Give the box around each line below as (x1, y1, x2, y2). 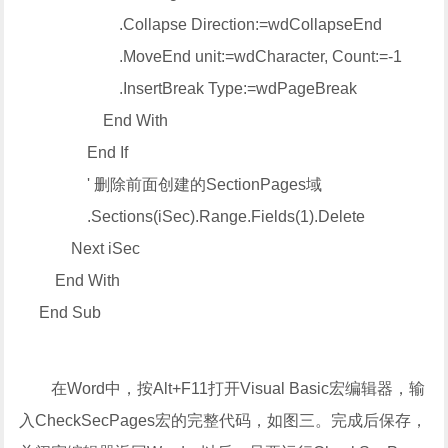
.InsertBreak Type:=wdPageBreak (19, 80, 358, 97)
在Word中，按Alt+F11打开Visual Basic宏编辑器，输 (19, 380, 426, 397)
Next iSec (19, 240, 141, 257)
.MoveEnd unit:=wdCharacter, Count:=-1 (19, 48, 403, 65)
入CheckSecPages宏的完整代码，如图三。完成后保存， (19, 412, 428, 429)
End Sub (19, 304, 102, 321)
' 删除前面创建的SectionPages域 (19, 176, 323, 193)
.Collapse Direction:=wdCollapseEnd (19, 16, 383, 33)
